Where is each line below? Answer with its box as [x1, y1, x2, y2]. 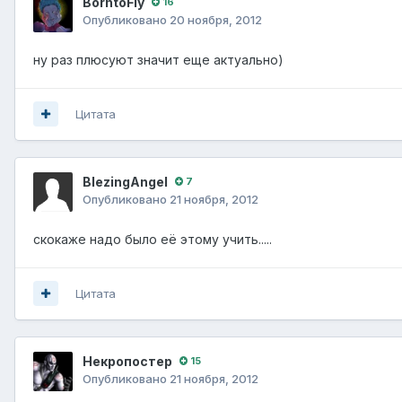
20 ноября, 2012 [170, 12, 262, 27]
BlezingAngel [83, 173, 168, 189]
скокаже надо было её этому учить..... [33, 231, 272, 247]
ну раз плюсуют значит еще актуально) [33, 51, 284, 67]
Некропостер [83, 353, 172, 369]
